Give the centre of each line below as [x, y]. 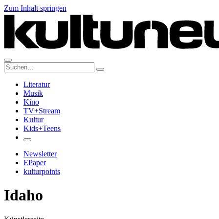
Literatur [37, 84]
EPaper [35, 163]
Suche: [14, 66]
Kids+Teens [42, 128]
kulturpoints [42, 171]
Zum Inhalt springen [35, 8]
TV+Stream [42, 111]
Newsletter [40, 154]
